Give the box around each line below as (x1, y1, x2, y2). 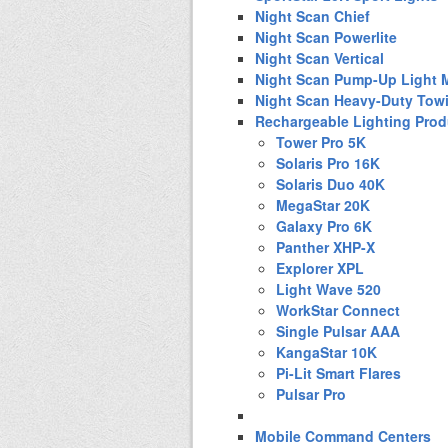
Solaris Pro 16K (276, 152, 380, 173)
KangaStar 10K (276, 341, 377, 362)
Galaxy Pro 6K (276, 215, 372, 236)
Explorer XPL (276, 257, 364, 278)
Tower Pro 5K (276, 131, 366, 152)
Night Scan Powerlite (255, 26, 397, 47)
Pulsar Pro (276, 383, 346, 404)
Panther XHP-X (276, 236, 375, 257)
